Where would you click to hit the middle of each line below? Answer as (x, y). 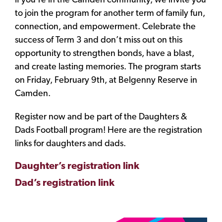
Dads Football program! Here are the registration (109, 131)
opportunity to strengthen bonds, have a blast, (105, 54)
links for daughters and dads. (70, 144)
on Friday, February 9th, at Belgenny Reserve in (106, 81)
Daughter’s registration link (77, 167)
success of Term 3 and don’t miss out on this (99, 41)
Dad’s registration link (65, 184)
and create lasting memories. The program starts (108, 67)
